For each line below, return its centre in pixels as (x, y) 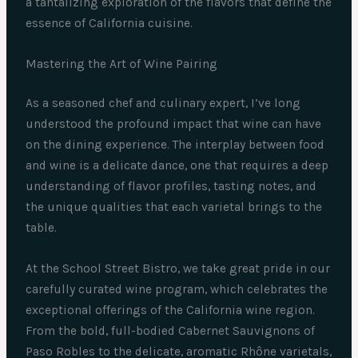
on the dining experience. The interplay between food (175, 145)
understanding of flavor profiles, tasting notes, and (171, 187)
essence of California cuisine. (109, 24)
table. (42, 228)
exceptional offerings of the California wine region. (171, 310)
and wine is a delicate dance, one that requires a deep (177, 166)
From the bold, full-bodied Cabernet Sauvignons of (171, 331)
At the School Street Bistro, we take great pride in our (178, 269)
